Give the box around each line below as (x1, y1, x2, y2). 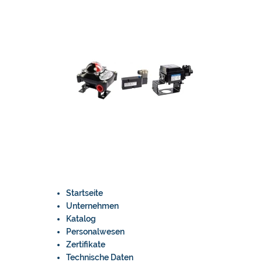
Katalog (66, 214, 96, 223)
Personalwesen (66, 227, 125, 236)
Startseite (66, 188, 103, 198)
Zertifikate (66, 240, 105, 249)
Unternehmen (66, 201, 119, 211)
